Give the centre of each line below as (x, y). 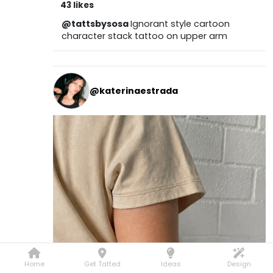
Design (239, 264)
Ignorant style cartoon (180, 24)
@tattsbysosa (96, 24)
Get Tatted (102, 264)
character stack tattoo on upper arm (144, 36)
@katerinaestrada (133, 90)
